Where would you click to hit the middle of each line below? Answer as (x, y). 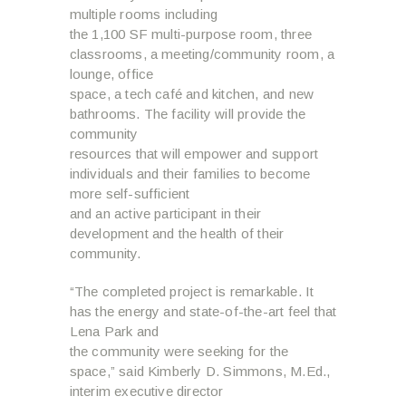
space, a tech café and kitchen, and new (192, 93)
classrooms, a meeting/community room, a (202, 53)
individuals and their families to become (190, 173)
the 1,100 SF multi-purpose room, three (191, 34)
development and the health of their (177, 233)
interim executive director (146, 391)
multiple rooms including (144, 14)
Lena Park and (114, 331)
